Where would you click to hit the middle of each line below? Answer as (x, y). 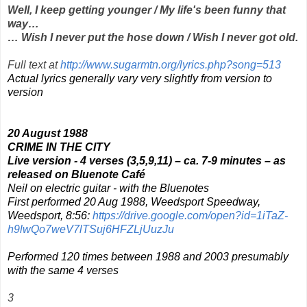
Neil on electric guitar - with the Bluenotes (108, 188)
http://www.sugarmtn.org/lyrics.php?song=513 (171, 64)
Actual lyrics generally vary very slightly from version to (140, 78)
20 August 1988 (48, 133)
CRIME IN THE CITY (59, 147)
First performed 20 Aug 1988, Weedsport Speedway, (134, 201)
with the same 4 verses (63, 270)
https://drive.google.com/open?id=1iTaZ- (190, 215)
